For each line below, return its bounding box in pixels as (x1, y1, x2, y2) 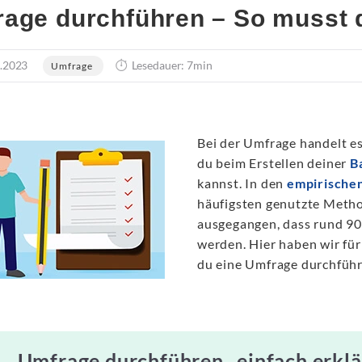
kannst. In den (196, 175, 287, 191)
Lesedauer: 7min (131, 58, 213, 72)
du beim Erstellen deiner (196, 155, 350, 170)
